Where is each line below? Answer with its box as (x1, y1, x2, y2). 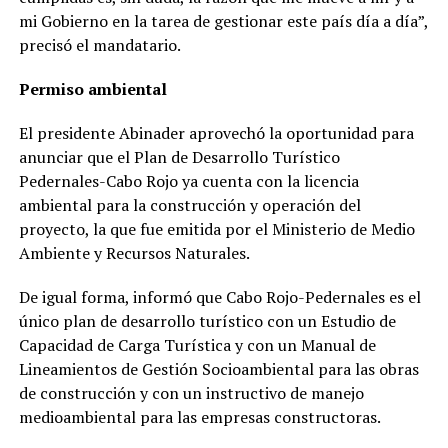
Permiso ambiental (18, 78, 167, 101)
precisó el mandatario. (18, 34, 181, 57)
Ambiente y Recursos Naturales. (18, 242, 250, 265)
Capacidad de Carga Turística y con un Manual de (18, 334, 376, 357)
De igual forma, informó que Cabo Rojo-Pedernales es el (18, 286, 421, 309)
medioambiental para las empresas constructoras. (18, 406, 381, 429)
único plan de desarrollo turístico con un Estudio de (18, 310, 396, 333)
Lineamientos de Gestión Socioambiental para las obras (18, 358, 419, 381)
